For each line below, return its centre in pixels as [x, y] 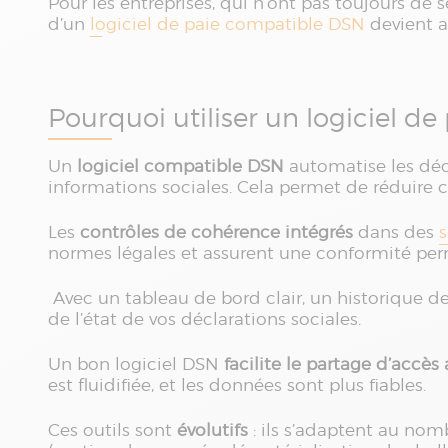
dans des [396, 232]
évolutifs [212, 430]
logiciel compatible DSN [180, 166]
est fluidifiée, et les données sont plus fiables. [237, 385]
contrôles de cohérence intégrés [216, 232]
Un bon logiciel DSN [136, 364]
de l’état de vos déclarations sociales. [207, 319]
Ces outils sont [112, 430]
